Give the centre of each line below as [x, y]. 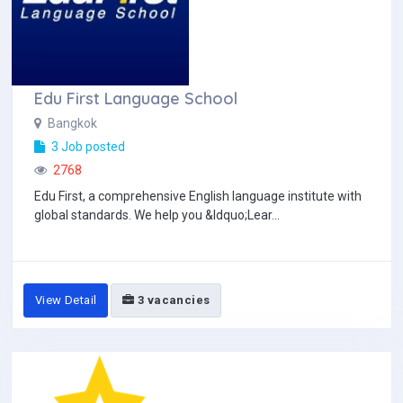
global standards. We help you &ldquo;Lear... [157, 215]
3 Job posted [87, 147]
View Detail [66, 300]
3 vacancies [172, 300]
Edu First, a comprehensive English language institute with [198, 196]
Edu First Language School [136, 99]
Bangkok [71, 123]
